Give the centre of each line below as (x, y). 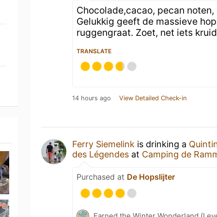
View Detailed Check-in (153, 98)
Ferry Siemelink (104, 144)
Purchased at (102, 177)
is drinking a (162, 144)
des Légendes (101, 154)
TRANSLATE (94, 51)
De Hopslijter (151, 177)
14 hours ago (92, 98)
